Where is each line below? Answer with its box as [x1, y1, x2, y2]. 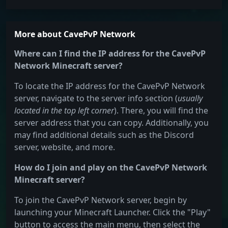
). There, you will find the [114, 105, 208, 117]
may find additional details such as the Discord [14, 129, 194, 141]
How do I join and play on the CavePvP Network [14, 162, 207, 174]
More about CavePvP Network [14, 28, 135, 40]
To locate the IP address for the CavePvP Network [14, 80, 205, 92]
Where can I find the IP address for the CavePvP [14, 48, 206, 60]
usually [178, 93, 203, 104]
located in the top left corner [14, 105, 114, 117]
